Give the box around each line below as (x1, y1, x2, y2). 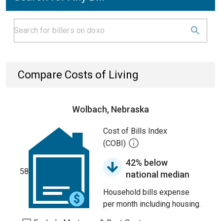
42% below (126, 157, 168, 168)
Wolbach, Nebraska (72, 104, 149, 114)
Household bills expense (103, 187, 189, 197)
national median (126, 169, 189, 180)
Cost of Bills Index (103, 126, 167, 136)
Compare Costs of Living (18, 69, 139, 81)
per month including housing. (103, 199, 201, 209)
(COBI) (103, 139, 128, 148)
